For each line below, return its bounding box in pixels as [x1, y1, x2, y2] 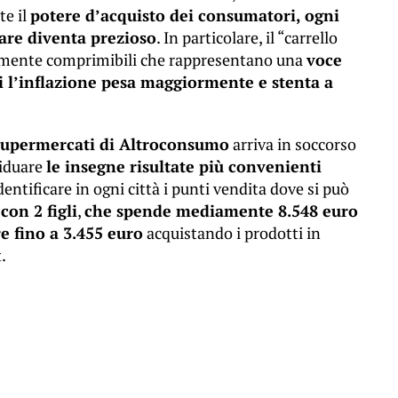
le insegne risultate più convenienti [46, 155, 322, 177]
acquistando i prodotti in [143, 222, 321, 243]
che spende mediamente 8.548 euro [84, 200, 358, 221]
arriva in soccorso [229, 133, 356, 155]
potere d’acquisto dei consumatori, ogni [30, 4, 339, 26]
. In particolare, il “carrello [156, 27, 338, 48]
